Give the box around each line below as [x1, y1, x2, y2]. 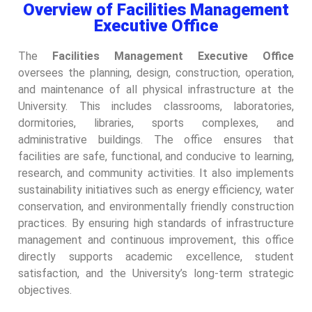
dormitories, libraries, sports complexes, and [18, 116, 294, 130]
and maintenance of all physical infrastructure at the [18, 82, 294, 96]
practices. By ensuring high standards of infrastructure [18, 216, 294, 230]
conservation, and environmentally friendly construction [18, 199, 294, 213]
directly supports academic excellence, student [18, 249, 294, 263]
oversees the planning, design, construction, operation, [18, 65, 294, 79]
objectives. [18, 283, 72, 297]
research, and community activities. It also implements [18, 166, 294, 180]
